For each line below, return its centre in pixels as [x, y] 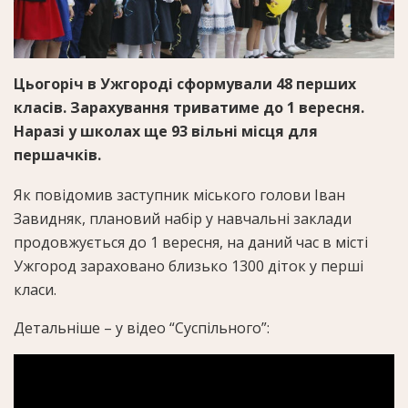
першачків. [57, 154]
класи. [35, 289]
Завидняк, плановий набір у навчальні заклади [183, 218]
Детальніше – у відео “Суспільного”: [142, 327]
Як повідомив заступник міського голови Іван [179, 194]
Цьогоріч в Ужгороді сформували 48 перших [185, 83]
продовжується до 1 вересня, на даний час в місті [191, 242]
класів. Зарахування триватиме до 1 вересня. [189, 107]
